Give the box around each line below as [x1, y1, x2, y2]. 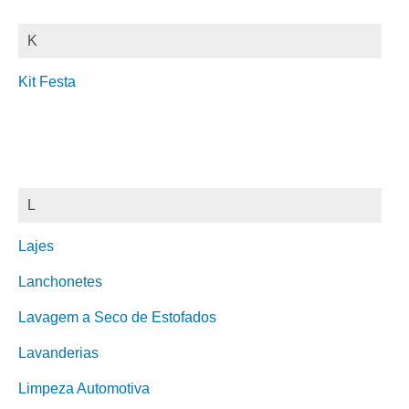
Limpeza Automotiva [18, 381, 150, 396]
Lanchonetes [18, 274, 102, 289]
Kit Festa [18, 74, 76, 89]
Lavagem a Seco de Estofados [18, 309, 216, 325]
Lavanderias [18, 345, 99, 361]
